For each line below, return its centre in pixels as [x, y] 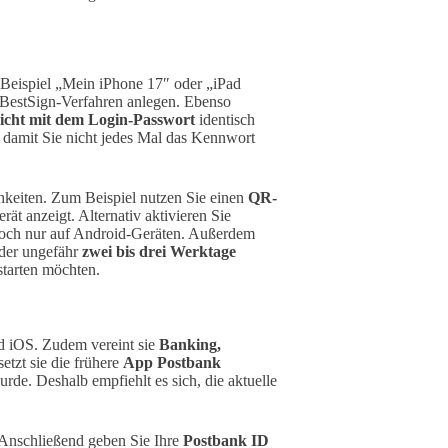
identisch [225, 120]
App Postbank [172, 362]
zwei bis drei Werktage [159, 252]
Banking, [190, 344]
